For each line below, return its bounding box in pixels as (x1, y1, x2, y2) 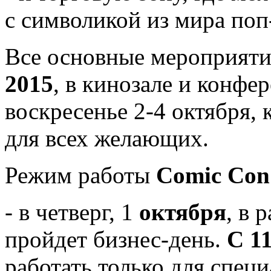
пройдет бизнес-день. (5, 226, 227, 252)
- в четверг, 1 (5, 198, 133, 225)
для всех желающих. (5, 125, 209, 151)
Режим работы (5, 162, 156, 188)
